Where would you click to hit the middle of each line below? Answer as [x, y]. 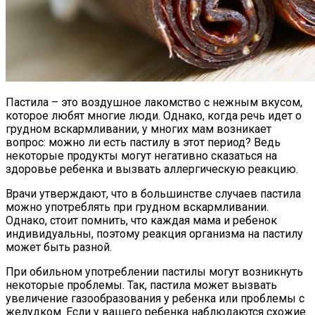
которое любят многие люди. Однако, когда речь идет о [154, 115]
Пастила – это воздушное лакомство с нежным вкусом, [154, 102]
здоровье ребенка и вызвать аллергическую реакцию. [152, 169]
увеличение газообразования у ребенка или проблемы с [155, 298]
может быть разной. [59, 247]
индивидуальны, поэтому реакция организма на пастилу [154, 233]
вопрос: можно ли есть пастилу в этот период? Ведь [143, 142]
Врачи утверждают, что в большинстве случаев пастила [153, 193]
